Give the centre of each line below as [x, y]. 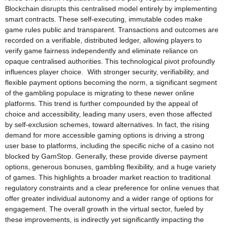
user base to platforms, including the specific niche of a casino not [109, 145]
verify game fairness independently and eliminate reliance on [101, 50]
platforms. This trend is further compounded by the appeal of [101, 103]
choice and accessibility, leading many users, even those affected [108, 114]
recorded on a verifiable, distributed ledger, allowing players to [103, 40]
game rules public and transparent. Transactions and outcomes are [112, 29]
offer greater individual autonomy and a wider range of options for [109, 198]
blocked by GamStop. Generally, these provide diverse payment [106, 156]
